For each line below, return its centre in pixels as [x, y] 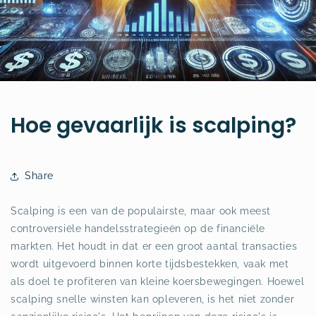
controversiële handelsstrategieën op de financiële [138, 228]
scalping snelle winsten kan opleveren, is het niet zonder [153, 299]
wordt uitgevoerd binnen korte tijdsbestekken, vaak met [150, 263]
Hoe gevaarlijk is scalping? [153, 125]
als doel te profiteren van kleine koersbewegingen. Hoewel [158, 281]
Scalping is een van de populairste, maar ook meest [141, 211]
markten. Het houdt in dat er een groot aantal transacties [154, 246]
